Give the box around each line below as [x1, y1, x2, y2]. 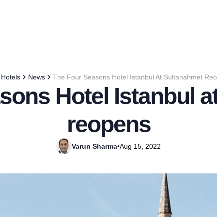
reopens [66, 111, 151, 137]
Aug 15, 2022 [120, 142, 161, 150]
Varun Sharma [72, 142, 117, 150]
